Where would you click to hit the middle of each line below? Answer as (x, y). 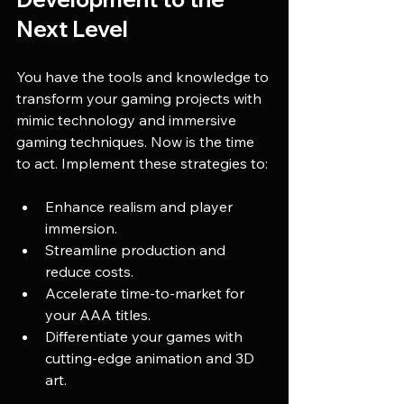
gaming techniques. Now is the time (137, 141)
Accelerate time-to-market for (147, 293)
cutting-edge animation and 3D (151, 358)
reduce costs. (89, 271)
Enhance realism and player (141, 206)
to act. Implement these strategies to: (142, 163)
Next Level (72, 28)
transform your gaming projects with (141, 98)
